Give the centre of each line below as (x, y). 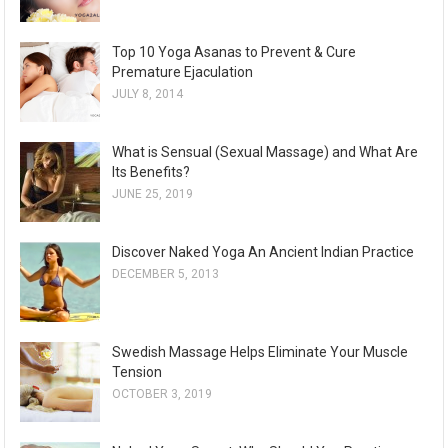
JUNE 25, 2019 (153, 194)
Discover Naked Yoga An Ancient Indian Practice (263, 252)
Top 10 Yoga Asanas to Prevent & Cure (234, 52)
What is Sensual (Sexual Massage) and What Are (265, 152)
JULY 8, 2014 (148, 94)
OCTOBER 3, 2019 (162, 394)
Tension (137, 372)
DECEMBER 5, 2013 (166, 274)
